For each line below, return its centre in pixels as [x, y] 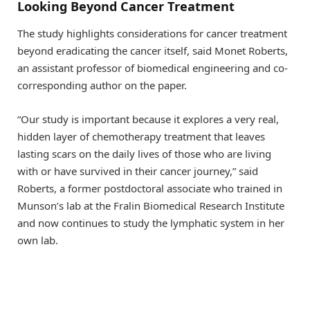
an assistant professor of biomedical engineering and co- [153, 68]
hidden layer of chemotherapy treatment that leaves [141, 136]
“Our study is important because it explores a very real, [148, 119]
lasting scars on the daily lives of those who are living [144, 153]
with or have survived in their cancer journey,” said [138, 171]
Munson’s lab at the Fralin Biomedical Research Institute [151, 205]
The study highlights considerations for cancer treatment [152, 34]
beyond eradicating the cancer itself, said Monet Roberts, [153, 51]
